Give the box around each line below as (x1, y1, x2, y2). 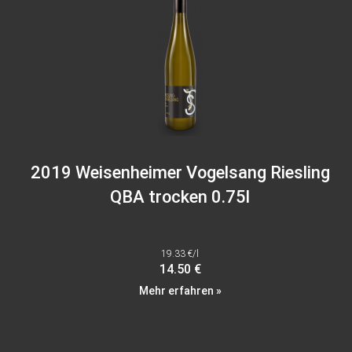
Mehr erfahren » (138, 284, 222, 298)
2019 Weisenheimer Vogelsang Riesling (30, 163, 330, 183)
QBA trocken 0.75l (110, 187, 250, 207)
